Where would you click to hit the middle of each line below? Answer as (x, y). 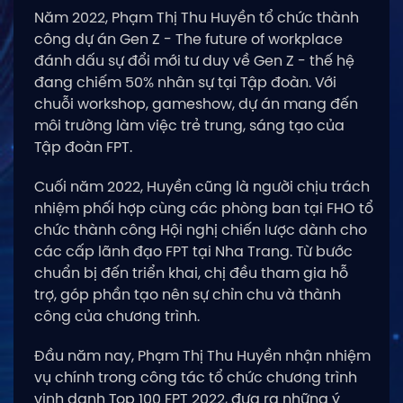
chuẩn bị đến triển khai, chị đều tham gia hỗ (191, 273)
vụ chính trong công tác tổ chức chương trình (196, 377)
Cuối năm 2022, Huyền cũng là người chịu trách (202, 186)
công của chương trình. (117, 316)
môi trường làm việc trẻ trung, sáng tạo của (189, 125)
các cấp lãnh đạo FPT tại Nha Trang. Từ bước (193, 251)
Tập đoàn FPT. (83, 147)
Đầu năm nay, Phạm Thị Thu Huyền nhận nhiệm (202, 355)
